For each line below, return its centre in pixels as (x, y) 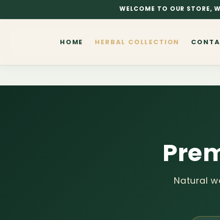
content (29, 15)
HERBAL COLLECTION (137, 42)
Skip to (27, 6)
